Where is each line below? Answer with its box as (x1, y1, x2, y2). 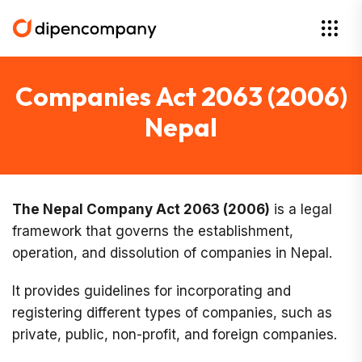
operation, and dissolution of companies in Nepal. (12, 245, 332, 261)
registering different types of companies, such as (12, 305, 332, 321)
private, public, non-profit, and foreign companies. (12, 326, 337, 343)
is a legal (270, 201, 332, 217)
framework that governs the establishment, (12, 223, 293, 239)
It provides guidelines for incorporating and (12, 283, 291, 299)
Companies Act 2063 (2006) (15, 80, 347, 112)
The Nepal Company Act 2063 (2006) (12, 201, 270, 217)
